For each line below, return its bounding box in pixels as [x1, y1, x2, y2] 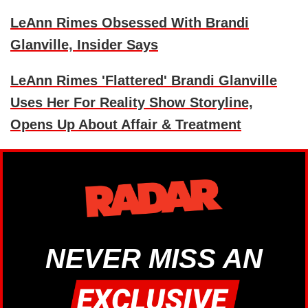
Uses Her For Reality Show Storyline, [10, 95, 253, 111]
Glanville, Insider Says [10, 37, 158, 53]
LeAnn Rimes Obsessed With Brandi [10, 15, 249, 31]
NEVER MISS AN [45, 243, 263, 274]
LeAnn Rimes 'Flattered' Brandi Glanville [10, 73, 277, 89]
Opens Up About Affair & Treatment [10, 117, 241, 133]
